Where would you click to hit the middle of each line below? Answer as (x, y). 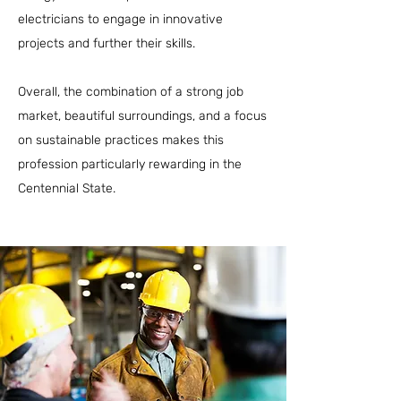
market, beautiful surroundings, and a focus (142, 116)
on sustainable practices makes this (121, 140)
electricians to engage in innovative (120, 19)
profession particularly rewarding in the (130, 164)
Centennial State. (67, 188)
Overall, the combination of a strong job (131, 92)
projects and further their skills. (107, 43)
